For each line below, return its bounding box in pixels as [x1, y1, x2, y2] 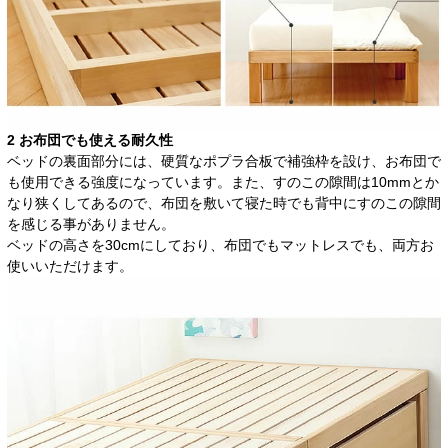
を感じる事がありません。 [7, 216, 175, 233]
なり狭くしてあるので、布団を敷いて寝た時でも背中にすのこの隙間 [7, 195, 441, 212]
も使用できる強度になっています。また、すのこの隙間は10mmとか [7, 174, 439, 191]
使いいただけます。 [7, 258, 133, 275]
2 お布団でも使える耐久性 [7, 132, 173, 149]
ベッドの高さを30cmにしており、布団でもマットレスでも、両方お [7, 237, 434, 254]
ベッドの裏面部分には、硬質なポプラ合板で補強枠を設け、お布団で [7, 153, 441, 170]
